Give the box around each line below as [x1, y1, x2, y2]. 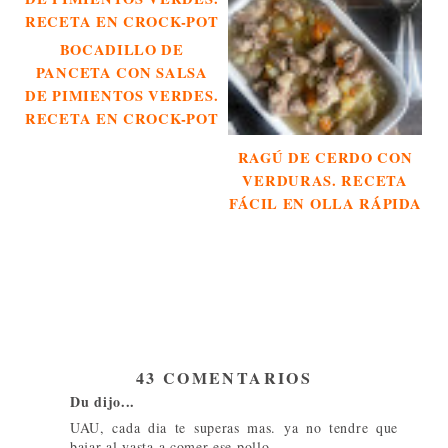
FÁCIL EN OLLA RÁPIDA [228, 192, 422, 214]
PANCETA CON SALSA [35, 62, 208, 84]
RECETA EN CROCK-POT [25, 108, 219, 130]
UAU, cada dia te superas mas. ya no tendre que [70, 418, 398, 438]
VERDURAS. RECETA [242, 169, 408, 191]
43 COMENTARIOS [135, 366, 313, 390]
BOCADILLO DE [59, 39, 184, 61]
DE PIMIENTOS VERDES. [25, 85, 219, 107]
